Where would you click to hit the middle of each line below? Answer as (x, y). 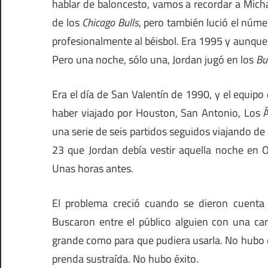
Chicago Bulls (110, 23)
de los (67, 23)
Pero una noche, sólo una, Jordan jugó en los (154, 60)
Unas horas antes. (93, 169)
